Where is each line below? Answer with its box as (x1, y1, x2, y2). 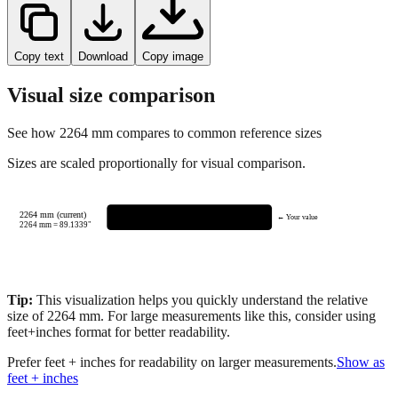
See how (7, 124, 60, 140)
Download (78, 49, 128, 63)
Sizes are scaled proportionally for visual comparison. (7, 155, 306, 171)
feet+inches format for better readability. (7, 323, 230, 339)
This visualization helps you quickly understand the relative (33, 291, 368, 307)
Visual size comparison (7, 83, 215, 107)
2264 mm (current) (20, 209, 87, 219)
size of (7, 307, 47, 323)
